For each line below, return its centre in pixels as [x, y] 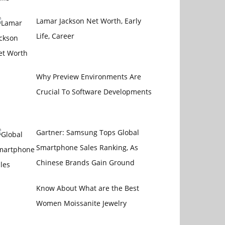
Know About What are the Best [87, 188]
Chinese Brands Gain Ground [85, 162]
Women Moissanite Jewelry [81, 203]
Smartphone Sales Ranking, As [87, 147]
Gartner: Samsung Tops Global [87, 132]
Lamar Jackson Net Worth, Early [88, 21]
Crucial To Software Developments [94, 91]
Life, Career [55, 36]
